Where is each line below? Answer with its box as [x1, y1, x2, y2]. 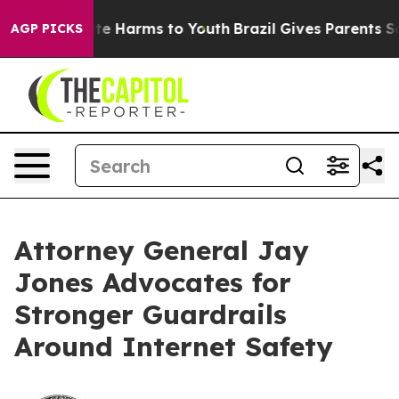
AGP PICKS [11, 20, 83, 37]
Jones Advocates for [14, 265, 291, 299]
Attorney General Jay [14, 233, 309, 267]
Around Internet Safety [14, 330, 333, 363]
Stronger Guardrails [14, 297, 287, 331]
